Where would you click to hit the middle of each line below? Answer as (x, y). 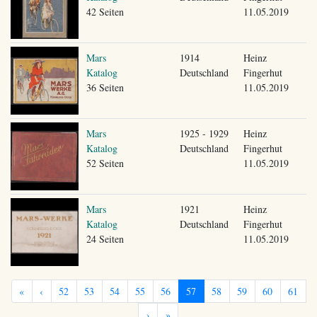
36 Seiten (105, 87)
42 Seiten (105, 11)
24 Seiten (105, 238)
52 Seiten (105, 163)
